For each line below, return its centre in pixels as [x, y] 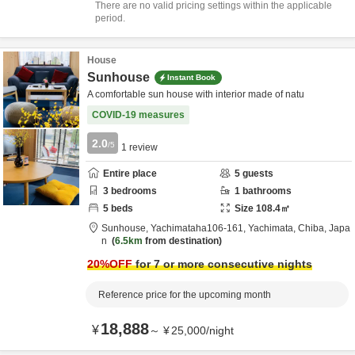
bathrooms [266, 191]
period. [110, 18]
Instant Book [191, 77]
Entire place [130, 174]
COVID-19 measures [138, 115]
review [142, 147]
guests [257, 174]
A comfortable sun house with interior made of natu [196, 94]
